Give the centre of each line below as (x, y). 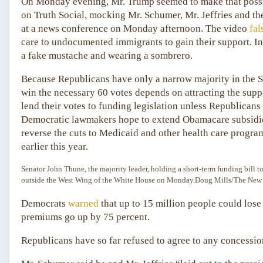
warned (83, 203)
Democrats (43, 203)
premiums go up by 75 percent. (85, 217)
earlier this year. (55, 147)
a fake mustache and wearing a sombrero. (107, 56)
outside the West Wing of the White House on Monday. (108, 180)
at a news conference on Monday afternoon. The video (134, 29)
